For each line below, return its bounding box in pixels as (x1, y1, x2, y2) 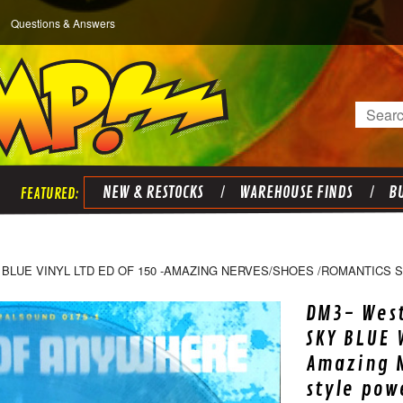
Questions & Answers (11, 15, 115, 31)
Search (355, 102, 401, 123)
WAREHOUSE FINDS (238, 183, 353, 202)
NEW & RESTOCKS (102, 183, 203, 202)
